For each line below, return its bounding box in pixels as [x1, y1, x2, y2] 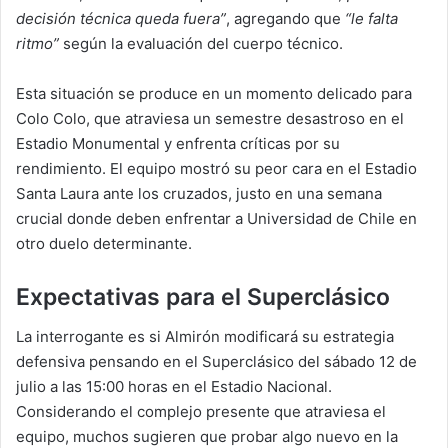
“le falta [341, 8, 398, 28]
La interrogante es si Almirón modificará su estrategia [16, 327, 394, 346]
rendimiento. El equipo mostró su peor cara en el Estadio [16, 158, 417, 178]
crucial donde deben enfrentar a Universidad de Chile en [16, 208, 417, 228]
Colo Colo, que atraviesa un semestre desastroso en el [16, 108, 404, 128]
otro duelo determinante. [16, 233, 192, 253]
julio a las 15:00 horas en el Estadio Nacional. [16, 377, 332, 396]
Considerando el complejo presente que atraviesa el [16, 402, 386, 421]
